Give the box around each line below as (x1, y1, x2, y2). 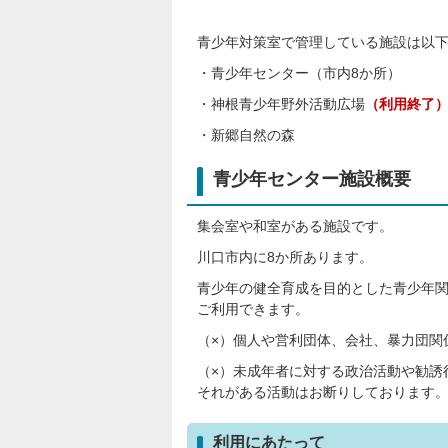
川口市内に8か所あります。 (197, 249, 373, 265)
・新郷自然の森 (197, 127, 295, 143)
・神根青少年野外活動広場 (197, 96, 365, 112)
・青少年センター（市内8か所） (197, 65, 401, 81)
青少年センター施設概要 (213, 169, 411, 189)
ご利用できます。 (197, 301, 309, 317)
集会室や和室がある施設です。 (197, 218, 393, 234)
